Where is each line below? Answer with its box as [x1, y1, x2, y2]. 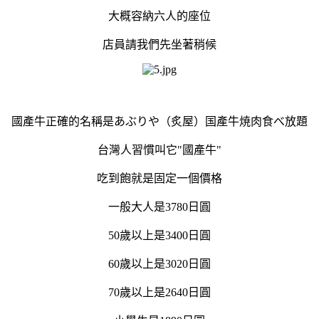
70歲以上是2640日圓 [108, 286, 211, 298]
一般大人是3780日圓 [108, 200, 211, 213]
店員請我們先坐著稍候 [103, 38, 216, 51]
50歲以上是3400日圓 [108, 229, 211, 241]
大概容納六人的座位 [108, 9, 211, 22]
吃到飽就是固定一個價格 [97, 172, 222, 184]
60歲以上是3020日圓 [108, 257, 211, 270]
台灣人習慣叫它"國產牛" [98, 143, 221, 156]
